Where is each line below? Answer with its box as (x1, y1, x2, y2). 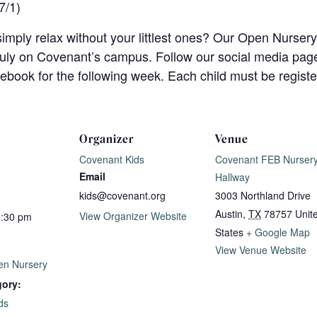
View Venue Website (215, 242, 306, 257)
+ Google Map (246, 224, 310, 239)
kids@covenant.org (79, 188, 166, 202)
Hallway (215, 169, 250, 184)
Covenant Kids (79, 151, 144, 166)
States (215, 224, 243, 239)
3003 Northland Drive (215, 188, 311, 202)
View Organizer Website (79, 208, 187, 223)
